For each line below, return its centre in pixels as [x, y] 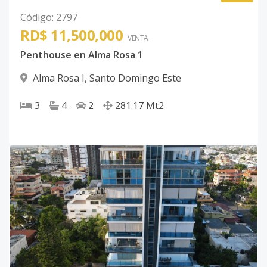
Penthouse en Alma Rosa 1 [82, 55]
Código [36, 17]
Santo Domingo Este [135, 78]
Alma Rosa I [59, 78]
